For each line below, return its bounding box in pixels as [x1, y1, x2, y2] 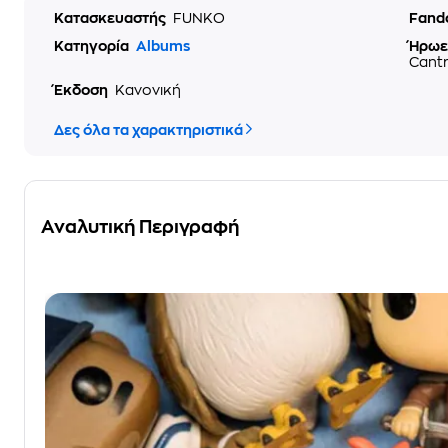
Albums [136, 39, 190, 53]
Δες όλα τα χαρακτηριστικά [54, 123, 243, 137]
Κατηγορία [54, 39, 132, 53]
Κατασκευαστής [54, 11, 169, 25]
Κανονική [115, 83, 181, 97]
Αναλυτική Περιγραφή [41, 218, 239, 236]
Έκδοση [54, 83, 111, 97]
